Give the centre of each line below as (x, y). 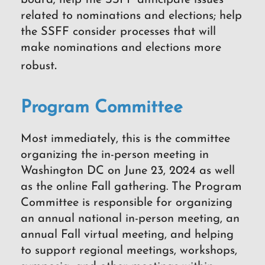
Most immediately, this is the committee (125, 139)
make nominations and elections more (121, 48)
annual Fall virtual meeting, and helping (127, 235)
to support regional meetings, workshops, (129, 251)
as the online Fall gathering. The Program (131, 187)
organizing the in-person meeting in (115, 155)
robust (38, 67)
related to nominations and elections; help (131, 16)
